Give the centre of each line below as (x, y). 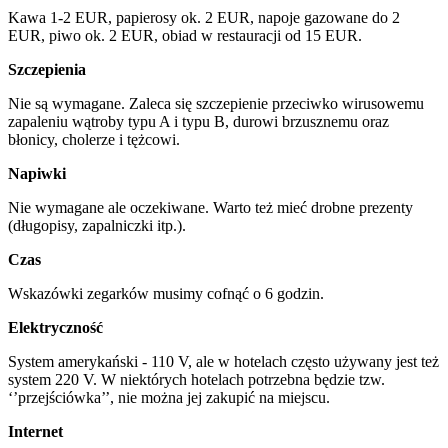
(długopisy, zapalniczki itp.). (97, 226)
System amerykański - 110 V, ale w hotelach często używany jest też (223, 362)
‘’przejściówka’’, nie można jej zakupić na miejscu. (169, 398)
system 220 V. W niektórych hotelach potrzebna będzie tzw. (196, 380)
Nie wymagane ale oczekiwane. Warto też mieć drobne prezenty (210, 208)
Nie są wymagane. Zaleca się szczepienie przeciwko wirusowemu (216, 104)
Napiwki (37, 174)
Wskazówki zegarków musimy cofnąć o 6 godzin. (166, 294)
